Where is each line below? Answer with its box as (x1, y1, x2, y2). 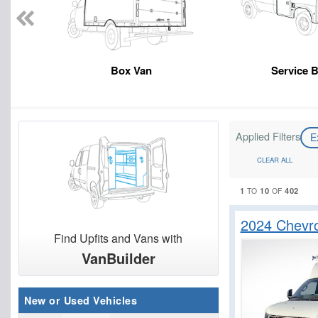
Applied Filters (235, 128, 300, 144)
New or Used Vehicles (24, 293, 137, 308)
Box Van (111, 62, 153, 79)
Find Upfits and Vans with (54, 230, 183, 247)
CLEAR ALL (256, 154, 292, 165)
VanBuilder (81, 248, 155, 269)
